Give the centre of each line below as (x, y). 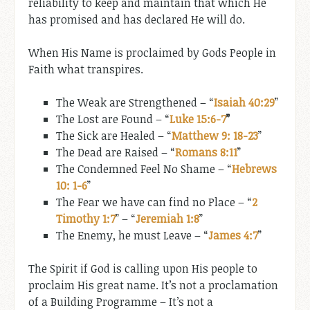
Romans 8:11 (206, 152)
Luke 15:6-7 (198, 119)
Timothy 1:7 (86, 218)
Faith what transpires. (86, 69)
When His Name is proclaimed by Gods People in (152, 52)
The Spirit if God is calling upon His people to (143, 268)
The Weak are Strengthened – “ (135, 102)
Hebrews (254, 168)
